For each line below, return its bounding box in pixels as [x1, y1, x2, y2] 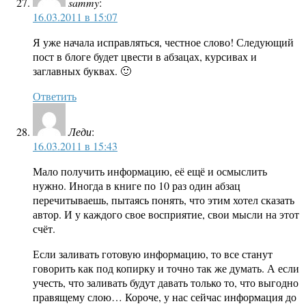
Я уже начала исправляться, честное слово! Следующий [33, 35, 294, 50]
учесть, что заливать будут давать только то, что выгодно [33, 275, 298, 290]
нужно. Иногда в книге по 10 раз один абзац [33, 178, 240, 193]
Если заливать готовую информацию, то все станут [33, 247, 273, 262]
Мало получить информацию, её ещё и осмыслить [33, 164, 267, 179]
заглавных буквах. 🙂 [33, 64, 131, 79]
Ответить [33, 89, 76, 104]
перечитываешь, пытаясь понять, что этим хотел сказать [33, 193, 294, 208]
